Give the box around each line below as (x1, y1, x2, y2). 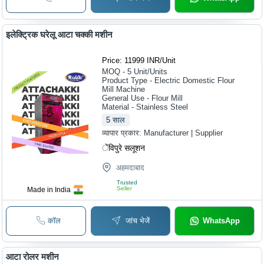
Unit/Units (134, 67, 168, 76)
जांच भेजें (126, 216, 150, 225)
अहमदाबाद (116, 163, 145, 172)
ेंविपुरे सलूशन (102, 143, 146, 153)
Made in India (27, 185, 71, 194)
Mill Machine (102, 84, 146, 94)
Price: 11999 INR (102, 55, 160, 65)
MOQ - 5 (102, 67, 132, 76)
